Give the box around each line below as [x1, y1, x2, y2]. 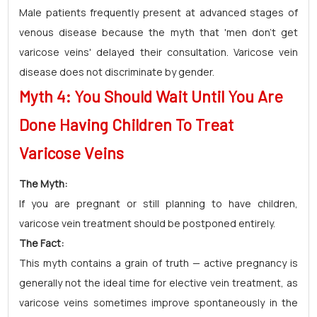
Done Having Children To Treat [19, 115, 234, 134]
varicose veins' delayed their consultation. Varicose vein [19, 45, 298, 59]
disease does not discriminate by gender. [19, 65, 214, 79]
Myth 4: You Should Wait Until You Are [19, 86, 283, 106]
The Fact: [19, 236, 64, 250]
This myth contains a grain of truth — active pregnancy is [19, 256, 298, 270]
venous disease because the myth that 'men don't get [19, 25, 298, 39]
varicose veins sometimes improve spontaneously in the [19, 296, 298, 309]
